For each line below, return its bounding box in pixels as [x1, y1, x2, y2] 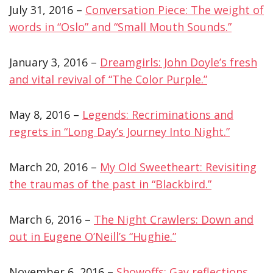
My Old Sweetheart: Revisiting [100, 159, 257, 174]
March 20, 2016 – [9, 159, 100, 174]
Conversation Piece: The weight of [85, 2, 264, 17]
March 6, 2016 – [9, 211, 94, 227]
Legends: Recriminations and [82, 107, 233, 122]
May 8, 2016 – [9, 107, 82, 122]
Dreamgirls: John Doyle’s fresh [100, 54, 257, 69]
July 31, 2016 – [9, 2, 85, 17]
